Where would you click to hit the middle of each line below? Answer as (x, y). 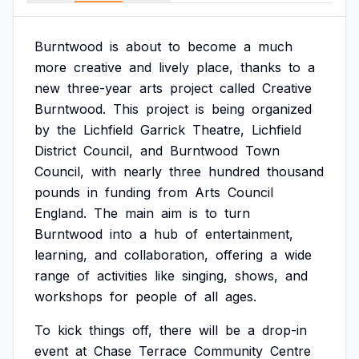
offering (239, 255)
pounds (57, 192)
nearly (143, 171)
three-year (100, 88)
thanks (261, 67)
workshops (69, 296)
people (156, 296)
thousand (295, 171)
